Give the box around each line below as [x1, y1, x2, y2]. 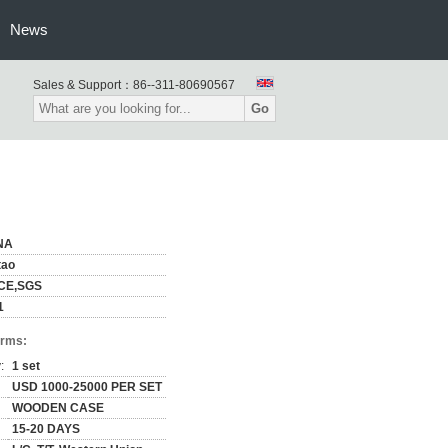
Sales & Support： [33, 78, 133, 92]
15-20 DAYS [12, 422, 80, 436]
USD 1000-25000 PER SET [12, 380, 162, 394]
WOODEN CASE [12, 401, 104, 415]
